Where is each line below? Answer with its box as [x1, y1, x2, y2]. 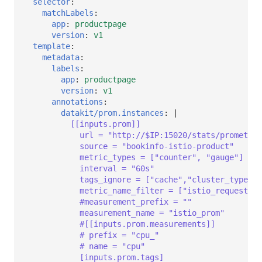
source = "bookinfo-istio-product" [80, 141, 234, 151]
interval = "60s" [80, 163, 154, 173]
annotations [51, 96, 103, 106]
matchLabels [42, 8, 94, 18]
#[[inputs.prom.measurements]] [80, 219, 215, 229]
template [33, 41, 70, 51]
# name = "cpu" [80, 241, 187, 251]
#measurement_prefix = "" [80, 196, 192, 206]
